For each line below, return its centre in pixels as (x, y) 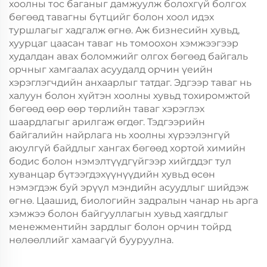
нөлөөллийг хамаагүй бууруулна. (91, 240)
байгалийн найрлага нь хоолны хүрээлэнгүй (119, 135)
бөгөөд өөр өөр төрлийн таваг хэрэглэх (107, 109)
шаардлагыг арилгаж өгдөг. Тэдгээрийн (107, 122)
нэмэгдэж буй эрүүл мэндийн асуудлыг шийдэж (129, 187)
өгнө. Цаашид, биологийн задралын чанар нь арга (133, 201)
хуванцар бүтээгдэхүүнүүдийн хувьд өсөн (112, 174)
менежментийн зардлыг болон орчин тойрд (120, 227)
